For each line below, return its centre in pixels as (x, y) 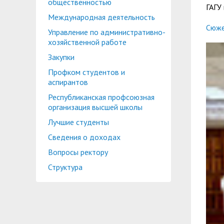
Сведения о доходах (84, 137)
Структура (65, 167)
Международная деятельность (101, 17)
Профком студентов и (86, 72)
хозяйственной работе (87, 42)
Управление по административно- (107, 32)
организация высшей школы (95, 107)
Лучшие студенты (78, 122)
